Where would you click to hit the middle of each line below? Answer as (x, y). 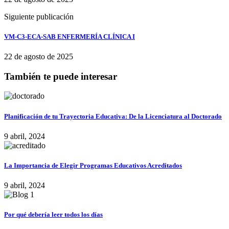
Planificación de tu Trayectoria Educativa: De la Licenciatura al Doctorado (113, 116)
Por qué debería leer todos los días (53, 215)
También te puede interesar (61, 76)
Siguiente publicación (39, 16)
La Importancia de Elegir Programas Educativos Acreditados (93, 165)
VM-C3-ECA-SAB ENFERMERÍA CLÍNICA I (70, 36)
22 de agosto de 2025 (39, 56)
